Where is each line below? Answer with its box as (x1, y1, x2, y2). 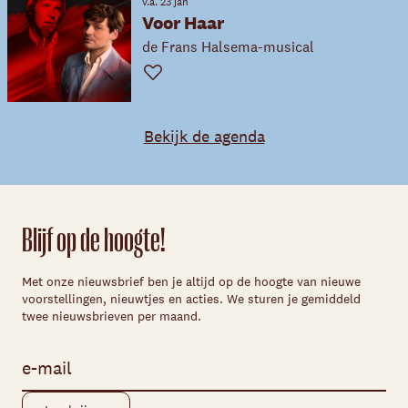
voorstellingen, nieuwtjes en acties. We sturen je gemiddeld (22, 291, 361, 307)
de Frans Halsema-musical (142, 37, 314, 56)
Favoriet (142, 72, 185, 87)
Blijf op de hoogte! (22, 220, 166, 260)
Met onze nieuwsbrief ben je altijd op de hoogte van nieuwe (22, 273, 361, 290)
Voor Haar (142, 11, 224, 35)
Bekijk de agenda (143, 126, 265, 147)
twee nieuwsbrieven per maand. (22, 308, 201, 324)
